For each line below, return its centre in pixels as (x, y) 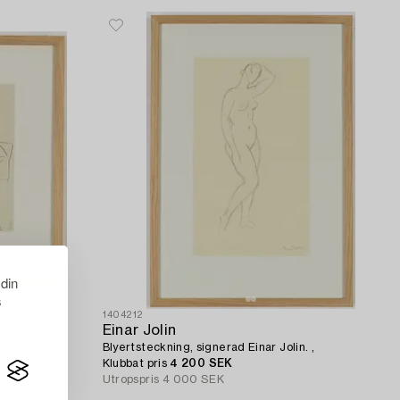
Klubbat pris (136, 364)
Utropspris (131, 380)
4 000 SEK (193, 380)
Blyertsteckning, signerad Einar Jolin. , (208, 348)
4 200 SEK (201, 364)
